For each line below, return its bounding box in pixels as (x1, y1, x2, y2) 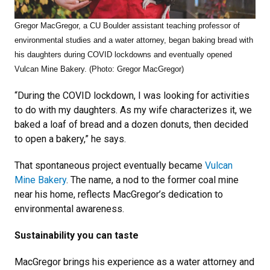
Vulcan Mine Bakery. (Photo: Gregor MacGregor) (14, 64, 184, 74)
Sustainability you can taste (14, 229, 139, 241)
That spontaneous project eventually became (14, 159, 205, 171)
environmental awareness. (14, 202, 124, 215)
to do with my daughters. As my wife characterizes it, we (14, 104, 252, 116)
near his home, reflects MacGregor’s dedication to (14, 188, 223, 200)
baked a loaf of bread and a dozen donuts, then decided (14, 118, 248, 130)
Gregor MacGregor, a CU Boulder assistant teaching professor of (14, 20, 240, 30)
